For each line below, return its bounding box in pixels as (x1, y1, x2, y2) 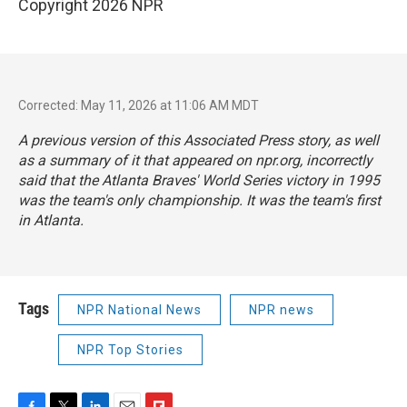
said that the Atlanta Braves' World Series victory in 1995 (18, 172, 380, 190)
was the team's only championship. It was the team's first (18, 192, 381, 210)
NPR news (249, 303, 314, 318)
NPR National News (77, 303, 202, 318)
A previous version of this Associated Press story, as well (18, 132, 379, 150)
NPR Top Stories (77, 342, 184, 358)
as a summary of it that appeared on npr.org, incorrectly (18, 152, 372, 170)
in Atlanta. (18, 212, 84, 230)
